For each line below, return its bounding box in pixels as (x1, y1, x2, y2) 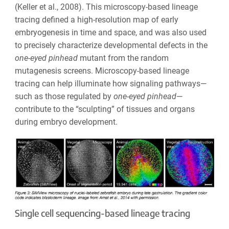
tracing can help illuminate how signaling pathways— (14, 79, 207, 89)
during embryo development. (14, 117, 118, 127)
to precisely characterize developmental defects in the (14, 40, 208, 51)
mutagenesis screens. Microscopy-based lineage (14, 66, 189, 76)
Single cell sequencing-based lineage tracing (14, 207, 190, 219)
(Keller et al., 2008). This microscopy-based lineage (14, 2, 198, 12)
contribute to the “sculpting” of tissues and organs (14, 104, 195, 114)
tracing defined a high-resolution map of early (14, 15, 178, 25)
